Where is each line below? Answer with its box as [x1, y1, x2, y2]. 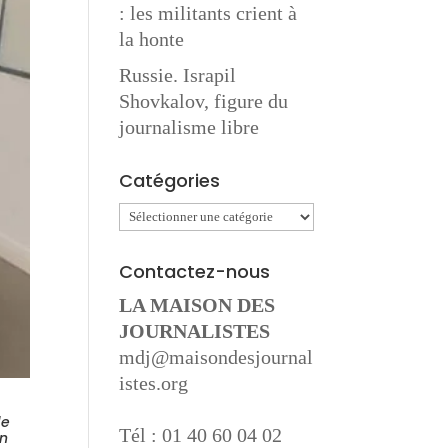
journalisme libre [119, 116, 260, 138]
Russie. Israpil [119, 64, 237, 86]
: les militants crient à [119, 2, 298, 24]
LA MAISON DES [119, 294, 276, 316]
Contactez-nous [119, 259, 271, 284]
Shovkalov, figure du [119, 90, 289, 112]
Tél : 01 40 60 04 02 [119, 424, 283, 446]
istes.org [119, 372, 189, 394]
